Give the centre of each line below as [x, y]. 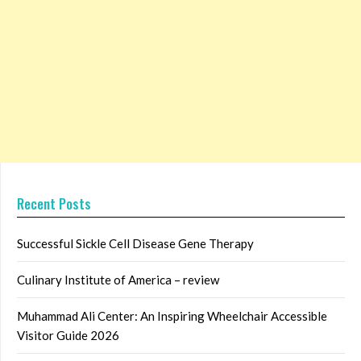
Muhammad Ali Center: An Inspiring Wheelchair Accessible [172, 316]
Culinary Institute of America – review [118, 280]
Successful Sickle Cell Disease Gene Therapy [135, 244]
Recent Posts [54, 204]
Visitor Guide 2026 [68, 336]
